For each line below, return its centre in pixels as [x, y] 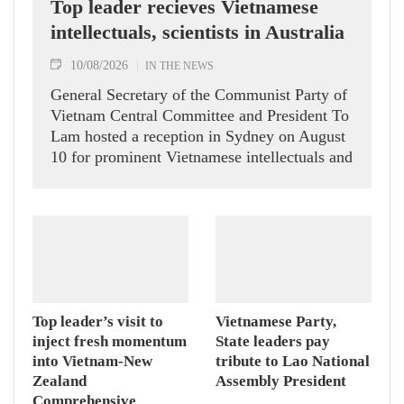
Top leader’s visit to [98, 321]
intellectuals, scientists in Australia [197, 32]
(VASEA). [84, 219]
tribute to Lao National [293, 361]
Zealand [60, 381]
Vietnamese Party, [276, 321]
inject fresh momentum [110, 341]
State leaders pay [273, 341]
